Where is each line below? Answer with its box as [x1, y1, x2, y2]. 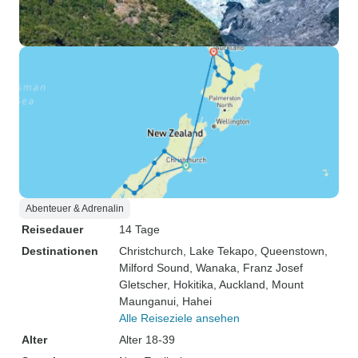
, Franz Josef [237, 261, 303, 274]
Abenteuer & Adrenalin [26, 203, 124, 214]
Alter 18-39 [119, 333, 175, 346]
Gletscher [119, 278, 167, 291]
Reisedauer [22, 223, 83, 236]
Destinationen [22, 245, 98, 257]
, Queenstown [254, 245, 324, 257]
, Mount [265, 278, 304, 291]
